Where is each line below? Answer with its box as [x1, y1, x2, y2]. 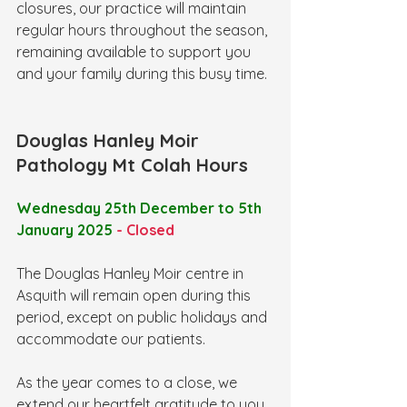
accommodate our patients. [16, 330, 205, 348]
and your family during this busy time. [16, 65, 267, 83]
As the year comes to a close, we [16, 373, 241, 392]
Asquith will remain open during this [16, 286, 254, 304]
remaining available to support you [16, 43, 254, 61]
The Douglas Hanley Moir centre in [16, 264, 247, 283]
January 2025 [16, 221, 116, 239]
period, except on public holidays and [16, 308, 271, 326]
